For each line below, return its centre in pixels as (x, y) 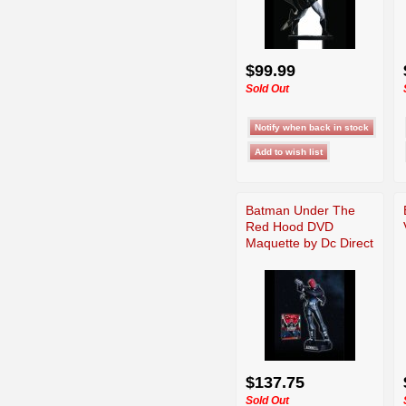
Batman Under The (300, 210)
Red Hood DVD (290, 226)
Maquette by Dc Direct (309, 242)
